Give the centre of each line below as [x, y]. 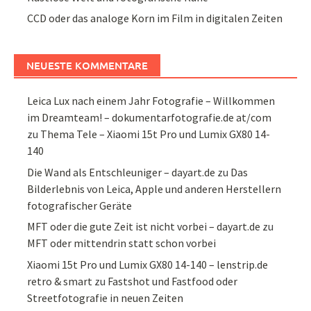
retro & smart [60, 281]
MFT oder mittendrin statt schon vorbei [122, 243]
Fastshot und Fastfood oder [173, 281]
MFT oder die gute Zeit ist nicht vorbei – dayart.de [144, 227]
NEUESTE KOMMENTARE [87, 66]
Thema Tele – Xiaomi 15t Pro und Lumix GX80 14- [155, 134]
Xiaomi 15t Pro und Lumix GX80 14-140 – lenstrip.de [148, 264]
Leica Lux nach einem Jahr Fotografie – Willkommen [151, 101]
